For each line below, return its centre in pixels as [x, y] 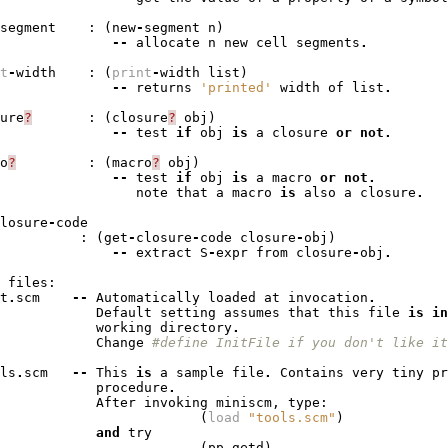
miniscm [243, 403]
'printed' [235, 88]
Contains [311, 373]
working [123, 328]
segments [327, 43]
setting [187, 313]
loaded [231, 298]
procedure [131, 388]
